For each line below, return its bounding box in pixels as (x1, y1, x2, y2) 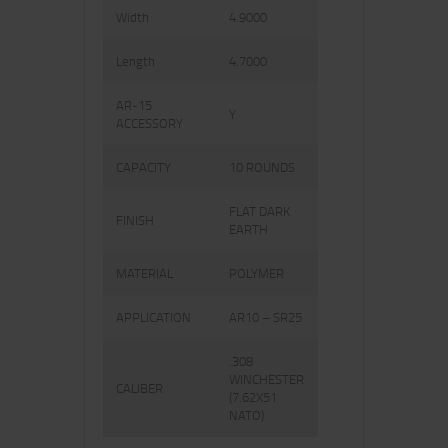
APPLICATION (116, 308, 204, 327)
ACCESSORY (116, 114, 196, 133)
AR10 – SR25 (229, 308, 303, 327)
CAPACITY (116, 158, 184, 177)
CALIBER (116, 379, 176, 398)
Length (116, 52, 168, 71)
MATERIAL (116, 264, 186, 283)
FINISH (116, 211, 167, 230)
